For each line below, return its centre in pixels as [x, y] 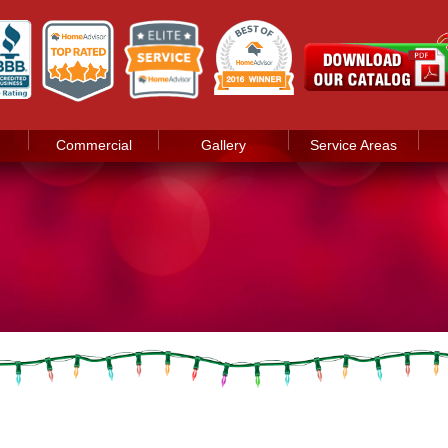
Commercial [93, 145]
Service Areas [353, 145]
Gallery [223, 145]
